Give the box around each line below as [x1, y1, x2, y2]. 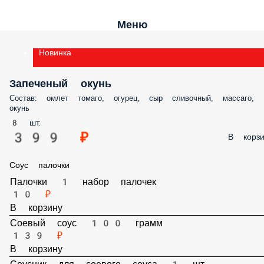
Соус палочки [9, 160, 70, 170]
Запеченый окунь [9, 77, 111, 90]
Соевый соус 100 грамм [16, 231, 156, 242]
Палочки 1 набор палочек [16, 181, 151, 193]
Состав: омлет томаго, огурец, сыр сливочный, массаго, [9, 94, 254, 103]
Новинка [39, 48, 71, 57]
